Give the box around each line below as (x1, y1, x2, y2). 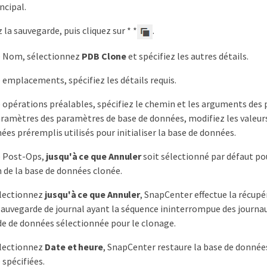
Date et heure (45, 240, 103, 253)
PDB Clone (82, 49, 127, 62)
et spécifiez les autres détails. (126, 49, 249, 62)
